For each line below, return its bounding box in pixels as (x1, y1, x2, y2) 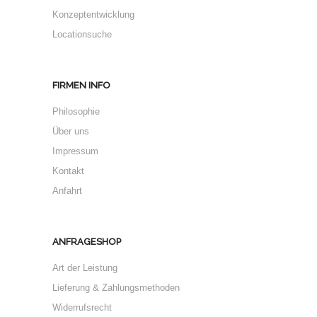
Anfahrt (52, 185, 82, 196)
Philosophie (52, 106, 100, 117)
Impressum (52, 146, 98, 156)
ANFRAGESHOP (52, 236, 121, 247)
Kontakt (52, 166, 84, 176)
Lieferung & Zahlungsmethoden (52, 282, 180, 293)
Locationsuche (52, 29, 112, 40)
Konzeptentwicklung (52, 9, 134, 20)
